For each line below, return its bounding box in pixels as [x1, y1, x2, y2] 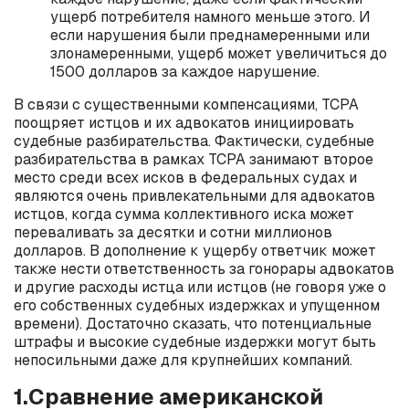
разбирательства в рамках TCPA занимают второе [14, 150, 373, 169]
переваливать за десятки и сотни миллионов [14, 223, 332, 242]
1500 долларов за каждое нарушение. [50, 62, 320, 81]
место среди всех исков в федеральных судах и [14, 168, 357, 187]
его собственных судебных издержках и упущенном [14, 296, 380, 315]
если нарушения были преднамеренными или [50, 26, 370, 45]
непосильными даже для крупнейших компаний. [14, 351, 352, 370]
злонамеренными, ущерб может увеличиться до [50, 44, 387, 63]
